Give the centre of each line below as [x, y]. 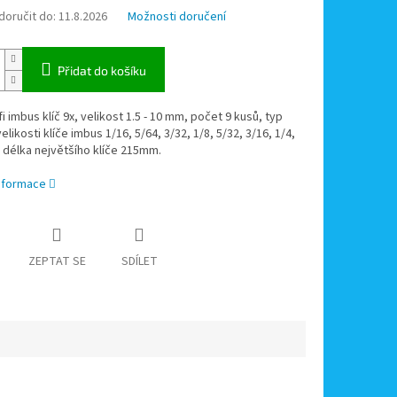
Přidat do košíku [101, 71]
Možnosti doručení [176, 17]
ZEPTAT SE [57, 262]
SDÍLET [139, 262]
